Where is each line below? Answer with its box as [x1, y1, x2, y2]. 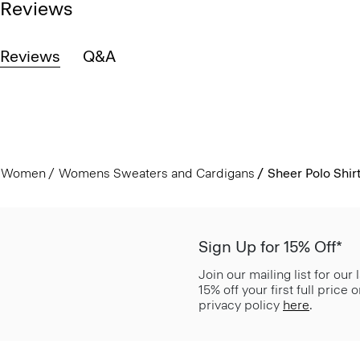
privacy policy [198, 297, 283, 313]
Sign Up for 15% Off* [198, 236, 342, 256]
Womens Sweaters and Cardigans [58, 165, 255, 181]
